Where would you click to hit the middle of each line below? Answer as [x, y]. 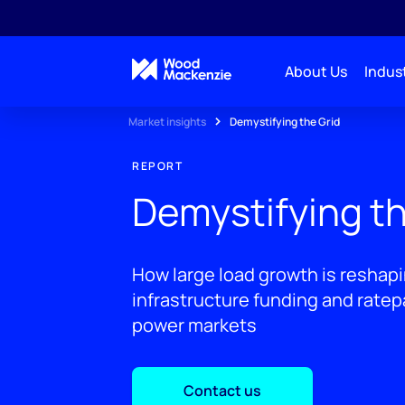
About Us [316, 71]
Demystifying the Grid [285, 122]
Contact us [222, 391]
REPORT [157, 166]
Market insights [167, 122]
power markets [194, 325]
